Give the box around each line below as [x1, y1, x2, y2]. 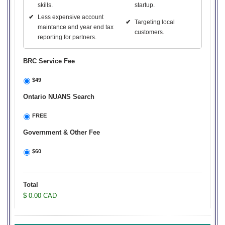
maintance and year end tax [38, 24, 114, 31]
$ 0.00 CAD [23, 192, 57, 199]
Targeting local [135, 19, 175, 26]
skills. [38, 2, 53, 9]
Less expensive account [38, 14, 103, 21]
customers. [135, 29, 164, 36]
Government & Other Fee [23, 129, 100, 136]
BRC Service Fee [23, 57, 75, 65]
